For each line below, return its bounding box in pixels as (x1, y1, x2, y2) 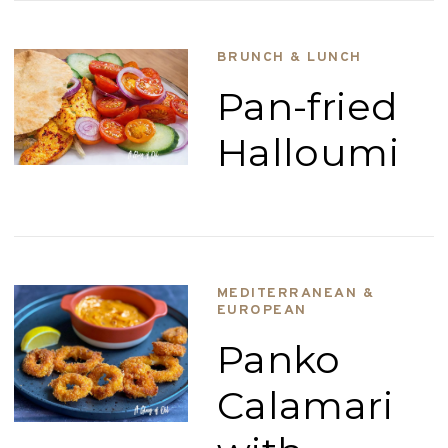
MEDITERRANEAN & (216, 285, 375, 302)
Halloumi (216, 129, 400, 176)
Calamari (216, 382, 394, 429)
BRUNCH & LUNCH (216, 49, 362, 66)
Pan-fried (216, 83, 399, 130)
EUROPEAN (216, 302, 307, 319)
